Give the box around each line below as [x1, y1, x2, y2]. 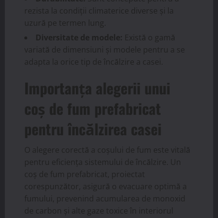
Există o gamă [123, 32, 175, 43]
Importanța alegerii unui [24, 76, 170, 99]
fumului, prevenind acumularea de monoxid [24, 193, 185, 204]
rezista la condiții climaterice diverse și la [24, 5, 174, 16]
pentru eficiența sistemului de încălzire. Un [24, 156, 181, 167]
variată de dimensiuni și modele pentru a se [24, 44, 185, 55]
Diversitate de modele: [36, 32, 123, 43]
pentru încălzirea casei [24, 117, 162, 140]
